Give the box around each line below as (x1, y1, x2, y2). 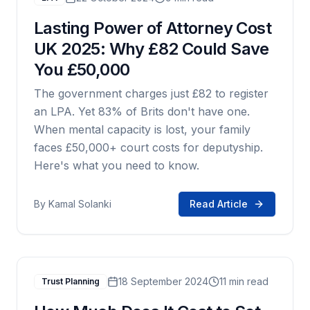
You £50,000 (34, 60, 130, 80)
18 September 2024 (118, 275, 208, 287)
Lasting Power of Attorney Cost (34, 18, 271, 38)
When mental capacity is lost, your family (34, 122, 250, 136)
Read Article (190, 198, 248, 210)
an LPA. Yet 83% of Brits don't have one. (34, 104, 250, 118)
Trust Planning (42, 276, 100, 286)
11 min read (219, 275, 268, 287)
